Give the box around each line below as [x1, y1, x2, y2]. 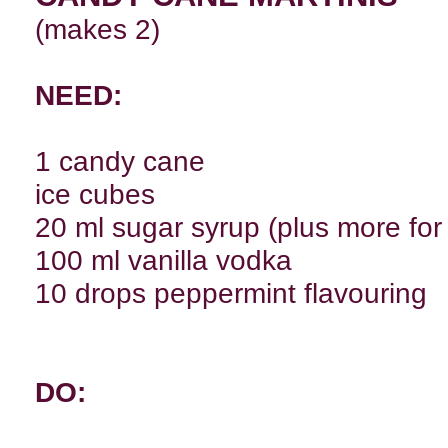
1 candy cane [35, 146, 205, 177]
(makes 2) [35, 14, 160, 45]
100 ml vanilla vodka [35, 245, 292, 276]
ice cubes [35, 179, 155, 210]
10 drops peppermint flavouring [35, 278, 427, 309]
